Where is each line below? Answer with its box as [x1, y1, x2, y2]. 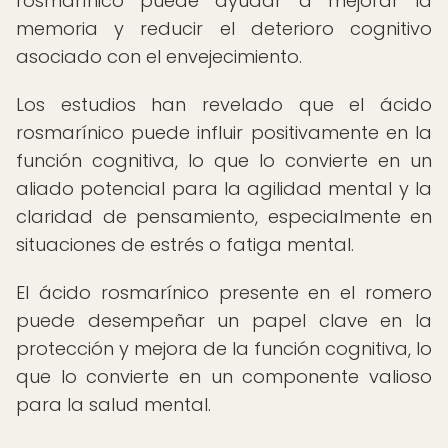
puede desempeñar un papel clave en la [16, 308, 432, 333]
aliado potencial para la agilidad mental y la [16, 176, 432, 201]
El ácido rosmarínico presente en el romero [16, 280, 432, 305]
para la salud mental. [16, 392, 211, 417]
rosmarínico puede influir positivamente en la [16, 120, 432, 145]
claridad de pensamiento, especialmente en [16, 204, 432, 229]
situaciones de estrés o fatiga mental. [16, 232, 354, 257]
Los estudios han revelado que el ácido [16, 92, 432, 117]
